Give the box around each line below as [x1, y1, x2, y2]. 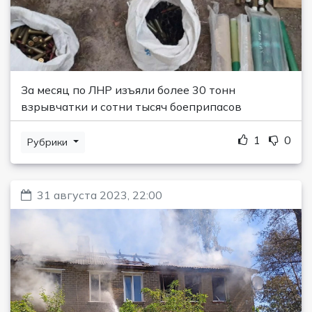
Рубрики [27, 135, 70, 148]
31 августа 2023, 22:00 [37, 187, 162, 202]
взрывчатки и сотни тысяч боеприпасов [21, 99, 242, 114]
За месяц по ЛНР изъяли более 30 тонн [21, 82, 235, 97]
